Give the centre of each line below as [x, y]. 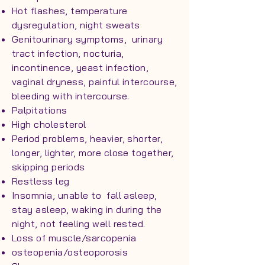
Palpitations [40, 110]
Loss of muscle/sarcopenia [74, 238]
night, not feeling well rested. [80, 224]
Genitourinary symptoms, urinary [88, 39]
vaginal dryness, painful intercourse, [95, 82]
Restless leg [41, 181]
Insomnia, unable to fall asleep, [85, 195]
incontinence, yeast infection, [80, 67]
